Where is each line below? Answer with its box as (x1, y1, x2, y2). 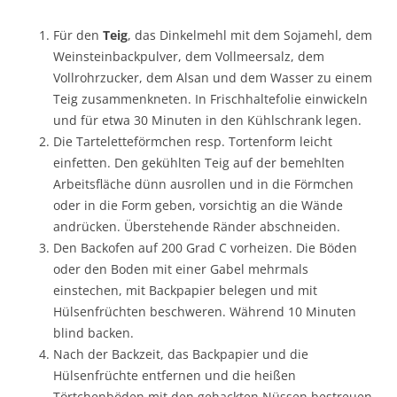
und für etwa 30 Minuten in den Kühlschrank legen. (53, 111, 362, 128)
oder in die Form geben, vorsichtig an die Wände (53, 196, 343, 214)
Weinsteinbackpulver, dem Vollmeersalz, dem (53, 47, 324, 65)
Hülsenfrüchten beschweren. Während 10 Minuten (53, 302, 356, 320)
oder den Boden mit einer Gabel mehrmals (53, 260, 308, 277)
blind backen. (53, 323, 134, 341)
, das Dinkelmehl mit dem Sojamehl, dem (128, 26, 372, 43)
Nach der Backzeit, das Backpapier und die (53, 345, 308, 362)
